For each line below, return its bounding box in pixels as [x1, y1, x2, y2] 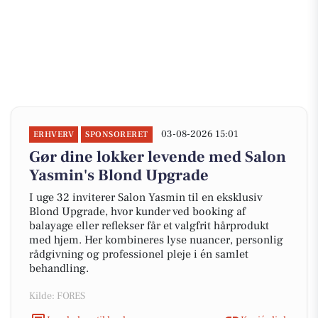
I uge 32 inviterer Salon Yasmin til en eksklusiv [29, 190, 263, 204]
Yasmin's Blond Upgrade [29, 165, 209, 185]
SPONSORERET [85, 129, 148, 140]
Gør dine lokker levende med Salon [29, 147, 286, 167]
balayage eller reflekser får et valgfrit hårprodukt [29, 219, 269, 233]
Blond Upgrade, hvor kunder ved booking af [29, 204, 246, 219]
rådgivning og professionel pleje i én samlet [29, 247, 248, 261]
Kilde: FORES [29, 290, 85, 302]
